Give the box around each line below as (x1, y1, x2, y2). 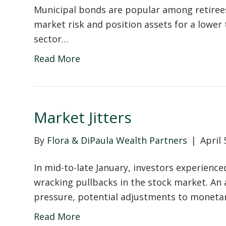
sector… (34, 32, 69, 45)
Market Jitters (34, 106, 132, 128)
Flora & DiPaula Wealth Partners (47, 134, 188, 146)
